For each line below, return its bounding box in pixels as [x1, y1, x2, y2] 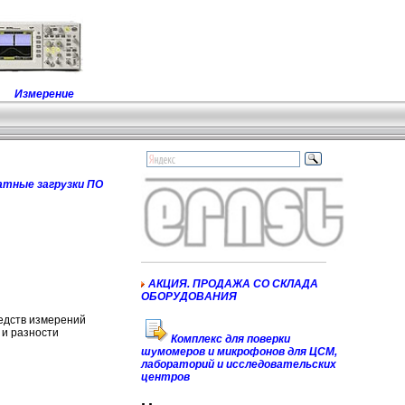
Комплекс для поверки [168, 333, 290, 345]
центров [141, 371, 190, 383]
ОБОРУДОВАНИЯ [141, 290, 237, 303]
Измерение [14, 88, 74, 100]
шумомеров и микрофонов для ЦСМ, [141, 345, 337, 358]
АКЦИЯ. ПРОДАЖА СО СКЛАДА [148, 278, 318, 290]
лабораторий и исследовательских [141, 358, 336, 371]
